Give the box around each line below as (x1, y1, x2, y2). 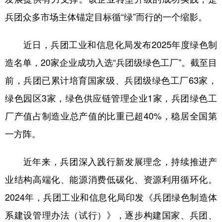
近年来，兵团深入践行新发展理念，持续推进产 (5, 155, 217, 167)
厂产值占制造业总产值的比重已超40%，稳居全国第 (5, 109, 217, 122)
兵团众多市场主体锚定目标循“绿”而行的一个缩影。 (5, 10, 207, 23)
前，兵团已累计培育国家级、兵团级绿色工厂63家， (5, 73, 217, 86)
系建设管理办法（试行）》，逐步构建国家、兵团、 (5, 208, 217, 221)
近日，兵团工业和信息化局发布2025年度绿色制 (5, 38, 217, 51)
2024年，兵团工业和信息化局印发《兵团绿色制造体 (5, 190, 217, 203)
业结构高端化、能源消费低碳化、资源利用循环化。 (5, 172, 217, 185)
